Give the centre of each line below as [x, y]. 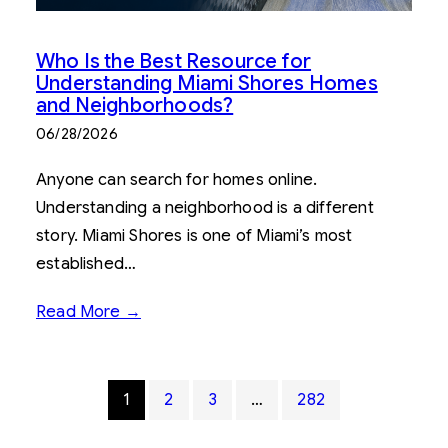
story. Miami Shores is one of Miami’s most [194, 236]
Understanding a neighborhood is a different [205, 208]
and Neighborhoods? [135, 106]
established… [86, 264]
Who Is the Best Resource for [174, 62]
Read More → [88, 312]
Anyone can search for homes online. [177, 180]
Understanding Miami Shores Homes [207, 84]
